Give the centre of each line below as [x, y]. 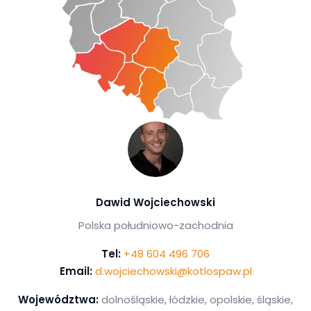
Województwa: [58, 300]
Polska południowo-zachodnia [155, 226]
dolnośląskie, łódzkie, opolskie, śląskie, [196, 300]
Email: [76, 271]
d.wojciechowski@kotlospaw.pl [173, 271]
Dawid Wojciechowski [155, 203]
